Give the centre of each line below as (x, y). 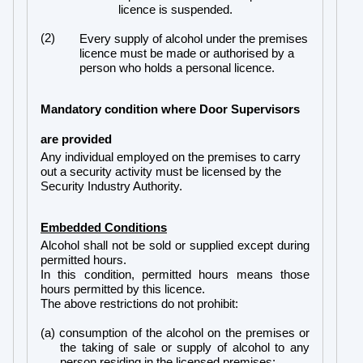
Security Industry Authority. (111, 186)
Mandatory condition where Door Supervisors (170, 109)
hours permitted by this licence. (123, 289)
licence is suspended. (175, 9)
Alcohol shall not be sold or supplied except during (175, 245)
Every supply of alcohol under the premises (194, 38)
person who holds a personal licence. (177, 68)
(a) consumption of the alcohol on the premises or (175, 333)
